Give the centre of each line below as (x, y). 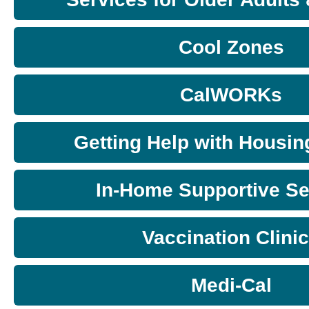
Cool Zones (231, 48)
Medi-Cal (231, 286)
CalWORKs (231, 95)
